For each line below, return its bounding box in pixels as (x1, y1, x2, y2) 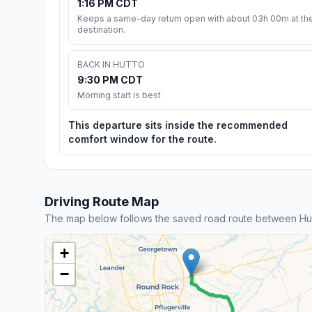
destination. (77, 24, 125, 35)
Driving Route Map (45, 194, 159, 209)
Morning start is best (77, 89, 161, 100)
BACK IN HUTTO (77, 58, 145, 70)
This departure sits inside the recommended (68, 118, 288, 131)
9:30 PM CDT (77, 73, 143, 86)
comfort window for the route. (68, 132, 217, 145)
